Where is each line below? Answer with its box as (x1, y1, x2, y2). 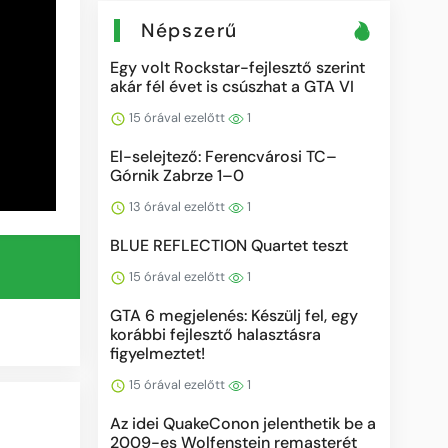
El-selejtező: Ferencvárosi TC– (110, 145, 338, 167)
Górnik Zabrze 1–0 (110, 164, 245, 186)
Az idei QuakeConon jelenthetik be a (110, 412, 377, 434)
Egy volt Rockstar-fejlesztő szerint (110, 56, 366, 78)
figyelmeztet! (110, 342, 206, 364)
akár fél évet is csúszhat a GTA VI (110, 75, 355, 97)
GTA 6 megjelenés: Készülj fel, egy (110, 304, 359, 326)
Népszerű (141, 17, 238, 43)
